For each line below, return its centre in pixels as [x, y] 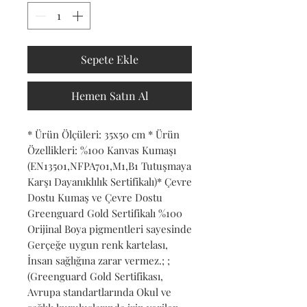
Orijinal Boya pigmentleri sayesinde [110, 229]
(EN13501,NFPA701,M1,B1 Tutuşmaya [109, 165]
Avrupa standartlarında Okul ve [99, 292]
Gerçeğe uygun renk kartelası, [98, 244]
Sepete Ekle [110, 59]
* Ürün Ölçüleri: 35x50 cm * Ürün [103, 134]
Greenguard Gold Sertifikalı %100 [105, 213]
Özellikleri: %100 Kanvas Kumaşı [102, 150]
